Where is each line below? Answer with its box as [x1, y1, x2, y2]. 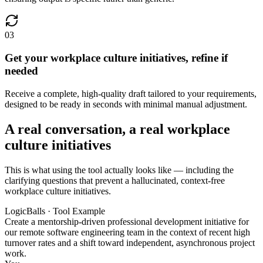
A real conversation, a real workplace [5, 121, 230, 137]
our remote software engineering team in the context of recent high [5, 227, 250, 237]
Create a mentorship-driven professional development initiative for [5, 216, 249, 227]
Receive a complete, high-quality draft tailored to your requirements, [5, 88, 257, 99]
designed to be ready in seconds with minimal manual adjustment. [5, 99, 247, 109]
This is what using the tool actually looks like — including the [5, 164, 234, 175]
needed [5, 65, 38, 77]
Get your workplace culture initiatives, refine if [5, 52, 228, 65]
